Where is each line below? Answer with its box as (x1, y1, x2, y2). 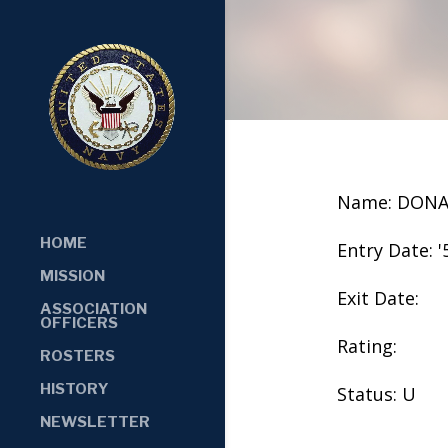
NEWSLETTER (40, 412, 150, 431)
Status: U (336, 381, 416, 406)
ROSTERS (40, 346, 115, 365)
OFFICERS (40, 313, 118, 332)
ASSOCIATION (40, 299, 147, 318)
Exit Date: (336, 285, 419, 310)
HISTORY (40, 379, 109, 398)
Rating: (336, 333, 397, 358)
